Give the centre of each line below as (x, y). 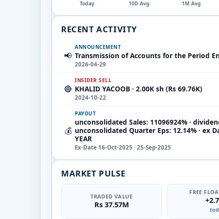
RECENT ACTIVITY (99, 29)
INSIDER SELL (93, 80)
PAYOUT (85, 113)
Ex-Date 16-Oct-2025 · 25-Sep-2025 (123, 147)
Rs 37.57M (111, 204)
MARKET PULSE (93, 173)
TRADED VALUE (112, 196)
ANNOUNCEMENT (98, 47)
